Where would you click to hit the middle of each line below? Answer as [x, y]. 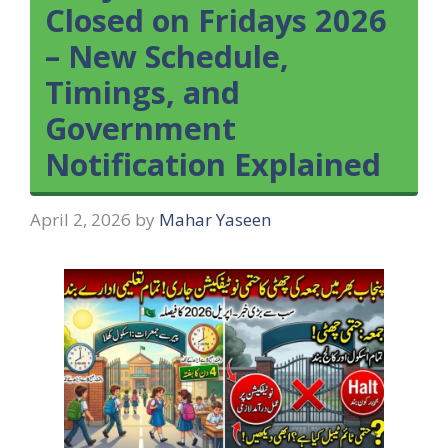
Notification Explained [213, 164]
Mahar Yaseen [215, 219]
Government [140, 128]
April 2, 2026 [80, 219]
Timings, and [142, 92]
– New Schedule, [167, 56]
